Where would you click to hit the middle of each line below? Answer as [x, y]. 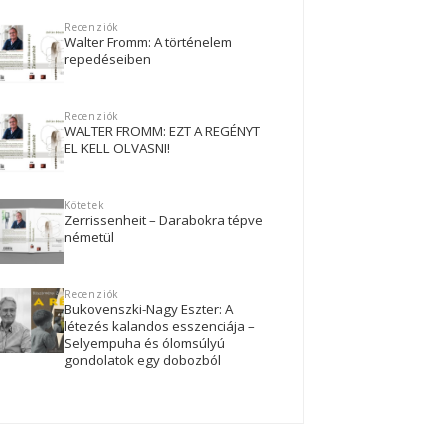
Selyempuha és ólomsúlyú [144, 343]
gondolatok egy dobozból [142, 360]
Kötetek [84, 205]
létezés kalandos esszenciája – [159, 326]
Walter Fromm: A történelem [148, 42]
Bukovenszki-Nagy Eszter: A [148, 309]
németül [89, 237]
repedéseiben [107, 59]
